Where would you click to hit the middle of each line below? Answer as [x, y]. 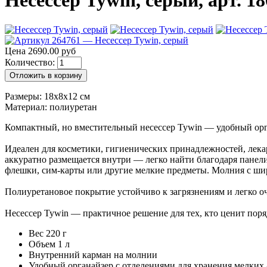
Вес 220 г [48, 233]
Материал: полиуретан [51, 107]
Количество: [31, 62]
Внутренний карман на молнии [93, 254]
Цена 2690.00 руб [40, 51]
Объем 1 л [49, 244]
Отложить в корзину [46, 75]
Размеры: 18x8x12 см [47, 96]
